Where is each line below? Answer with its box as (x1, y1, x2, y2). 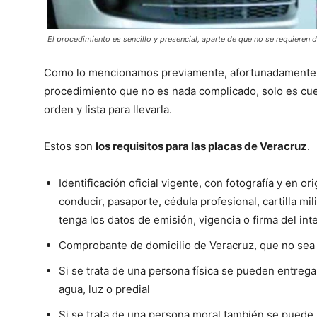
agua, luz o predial (59, 282, 150, 296)
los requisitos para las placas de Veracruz (96, 139, 307, 154)
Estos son (44, 139, 96, 154)
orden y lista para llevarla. (44, 103, 175, 117)
